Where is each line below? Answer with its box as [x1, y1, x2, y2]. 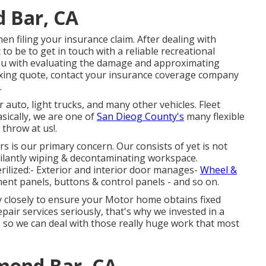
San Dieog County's [97, 110, 184, 123]
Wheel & [200, 163, 237, 176]
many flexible [184, 110, 245, 123]
